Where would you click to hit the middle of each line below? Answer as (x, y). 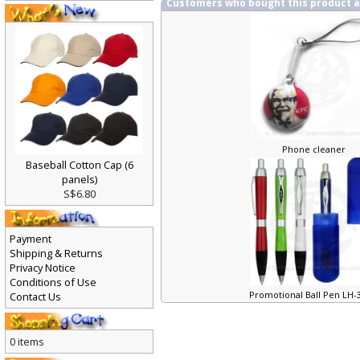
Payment (31, 242)
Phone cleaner (315, 152)
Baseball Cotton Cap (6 (80, 168)
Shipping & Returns (56, 257)
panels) (80, 183)
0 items (27, 345)
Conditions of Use (53, 286)
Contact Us (35, 300)
